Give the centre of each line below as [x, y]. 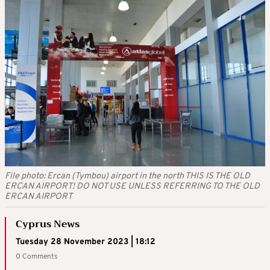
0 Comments [37, 256]
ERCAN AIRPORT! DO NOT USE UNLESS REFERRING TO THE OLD [132, 186]
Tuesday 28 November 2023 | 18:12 [86, 242]
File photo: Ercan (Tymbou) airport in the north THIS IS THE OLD [127, 176]
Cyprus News [48, 224]
